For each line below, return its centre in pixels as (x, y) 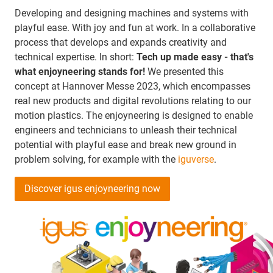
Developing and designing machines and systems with (132, 13)
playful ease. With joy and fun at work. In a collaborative (135, 28)
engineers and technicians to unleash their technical (126, 130)
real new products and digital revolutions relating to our (133, 101)
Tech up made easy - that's (195, 57)
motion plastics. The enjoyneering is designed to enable (134, 116)
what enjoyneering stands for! (80, 72)
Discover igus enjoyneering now (92, 189)
